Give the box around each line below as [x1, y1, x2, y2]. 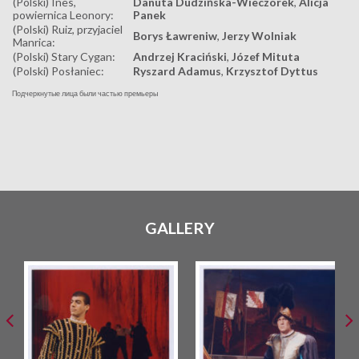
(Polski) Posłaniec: [13, 64, 104, 79]
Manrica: [13, 35, 55, 50]
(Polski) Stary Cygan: [13, 50, 115, 64]
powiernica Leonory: [13, 8, 114, 22]
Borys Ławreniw [133, 29, 217, 43]
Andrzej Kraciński [133, 50, 227, 64]
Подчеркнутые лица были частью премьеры [12, 89, 158, 99]
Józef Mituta [232, 50, 300, 64]
